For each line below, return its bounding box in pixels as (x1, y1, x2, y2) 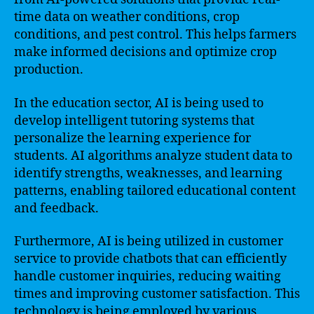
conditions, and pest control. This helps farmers (14, 27, 296, 43)
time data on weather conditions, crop (14, 9, 240, 25)
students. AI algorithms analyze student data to (14, 147, 292, 164)
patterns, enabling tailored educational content (14, 182, 296, 199)
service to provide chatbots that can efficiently (14, 251, 287, 267)
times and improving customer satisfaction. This (14, 286, 300, 302)
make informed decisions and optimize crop (14, 44, 277, 60)
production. (14, 62, 83, 78)
